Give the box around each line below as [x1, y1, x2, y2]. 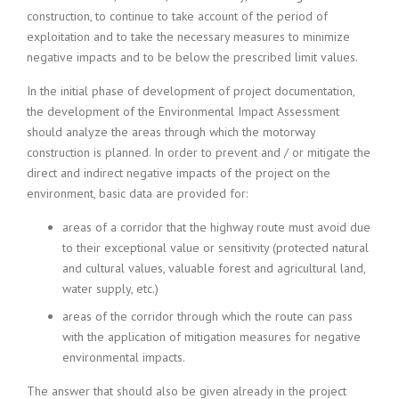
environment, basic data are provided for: [27, 185, 248, 201]
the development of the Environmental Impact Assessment [27, 103, 339, 119]
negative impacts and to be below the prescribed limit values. [27, 49, 358, 65]
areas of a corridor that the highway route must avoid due [62, 219, 370, 235]
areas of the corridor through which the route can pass [62, 308, 353, 324]
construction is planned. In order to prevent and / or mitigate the [27, 144, 370, 160]
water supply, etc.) [62, 281, 159, 297]
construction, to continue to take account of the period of [27, 8, 328, 24]
